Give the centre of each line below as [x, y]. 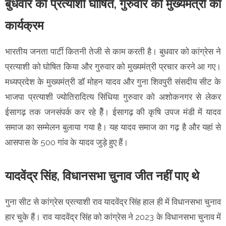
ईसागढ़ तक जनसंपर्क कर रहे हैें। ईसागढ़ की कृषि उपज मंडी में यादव [113, 112]
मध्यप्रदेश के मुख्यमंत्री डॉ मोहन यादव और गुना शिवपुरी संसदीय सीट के [113, 81]
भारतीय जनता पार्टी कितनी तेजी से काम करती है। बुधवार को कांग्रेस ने [113, 51]
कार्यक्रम [24, 25]
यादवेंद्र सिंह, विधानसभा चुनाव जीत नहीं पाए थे [102, 176]
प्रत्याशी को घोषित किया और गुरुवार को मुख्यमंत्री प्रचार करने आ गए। [113, 66]
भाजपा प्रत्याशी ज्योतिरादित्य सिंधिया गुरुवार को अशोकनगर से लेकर [113, 97]
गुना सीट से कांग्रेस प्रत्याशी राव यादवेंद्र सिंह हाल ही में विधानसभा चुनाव [113, 202]
